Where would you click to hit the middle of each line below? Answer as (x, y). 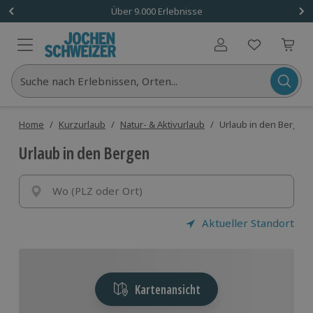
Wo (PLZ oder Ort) (97, 191)
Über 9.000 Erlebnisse (156, 11)
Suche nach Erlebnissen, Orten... (99, 81)
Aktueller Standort (248, 223)
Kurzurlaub (82, 124)
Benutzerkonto (253, 51)
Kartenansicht (167, 289)
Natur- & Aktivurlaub (162, 124)
